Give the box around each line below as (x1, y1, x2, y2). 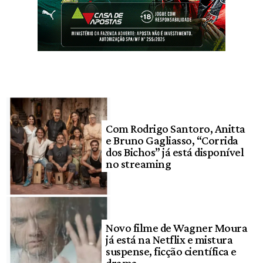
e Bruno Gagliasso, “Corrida (106, 134, 238, 147)
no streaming (106, 157, 171, 171)
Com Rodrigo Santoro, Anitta (106, 122, 245, 136)
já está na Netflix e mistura (106, 232, 233, 246)
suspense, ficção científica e (106, 244, 237, 258)
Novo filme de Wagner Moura (106, 221, 248, 234)
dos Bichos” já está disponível (106, 146, 244, 159)
